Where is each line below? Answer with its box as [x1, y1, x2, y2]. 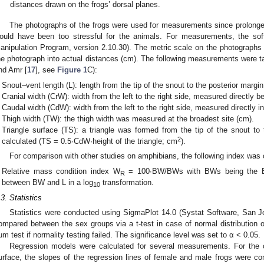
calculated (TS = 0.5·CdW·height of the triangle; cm [2, 136, 178, 146]
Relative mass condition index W [2, 166, 120, 176]
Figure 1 [57, 65, 87, 75]
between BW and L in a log [2, 177, 94, 187]
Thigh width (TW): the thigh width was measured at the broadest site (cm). [2, 114, 255, 123]
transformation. [100, 177, 154, 187]
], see [35, 65, 57, 75]
